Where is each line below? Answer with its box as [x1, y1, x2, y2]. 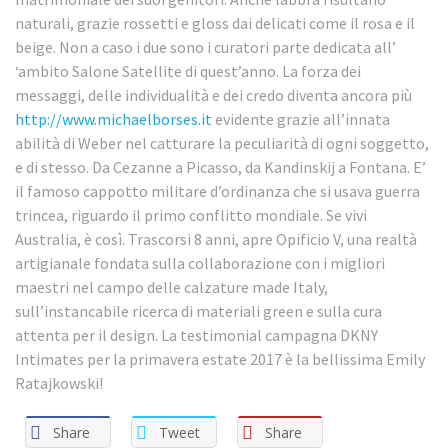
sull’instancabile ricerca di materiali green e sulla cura [15, 301, 382, 322]
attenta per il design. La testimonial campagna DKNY [15, 325, 378, 346]
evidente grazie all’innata [212, 109, 390, 130]
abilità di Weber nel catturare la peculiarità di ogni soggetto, [15, 133, 429, 154]
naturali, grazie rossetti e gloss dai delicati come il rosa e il [15, 13, 415, 34]
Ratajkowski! [15, 373, 103, 394]
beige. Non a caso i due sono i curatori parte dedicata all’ [15, 37, 396, 58]
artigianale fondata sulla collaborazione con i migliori [15, 253, 385, 274]
